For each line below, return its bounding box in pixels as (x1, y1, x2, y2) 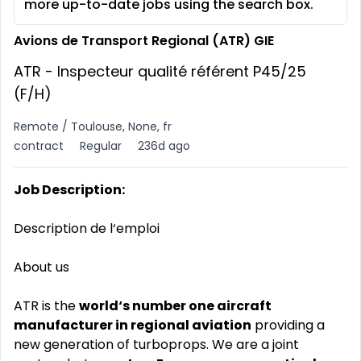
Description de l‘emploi (14, 219, 160, 238)
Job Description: (14, 180, 125, 199)
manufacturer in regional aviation (14, 316, 251, 334)
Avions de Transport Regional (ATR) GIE (14, 31, 274, 50)
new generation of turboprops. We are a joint (14, 335, 299, 354)
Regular (80, 138, 122, 154)
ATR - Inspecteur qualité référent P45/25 (14, 61, 306, 81)
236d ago (138, 138, 190, 154)
